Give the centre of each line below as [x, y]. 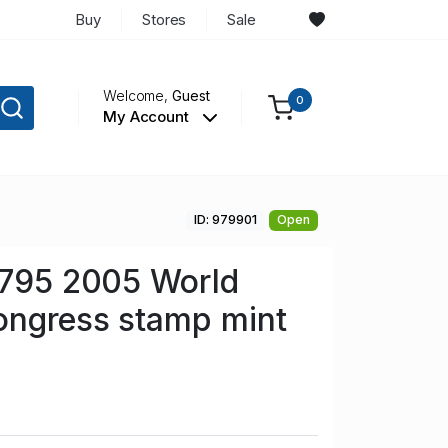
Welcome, [137, 96]
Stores [164, 19]
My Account [147, 117]
